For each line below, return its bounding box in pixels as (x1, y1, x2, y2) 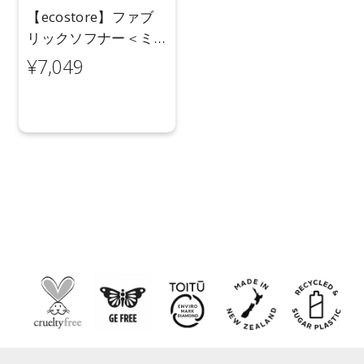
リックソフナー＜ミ (27, 28, 154, 47)
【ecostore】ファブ (27, 6, 154, 26)
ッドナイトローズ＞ (27, 49, 154, 68)
